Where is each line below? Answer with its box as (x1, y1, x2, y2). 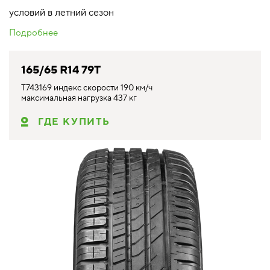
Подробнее (9, 27, 58, 39)
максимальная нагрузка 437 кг (21, 92, 137, 104)
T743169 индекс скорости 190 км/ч (21, 82, 152, 93)
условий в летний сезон (9, 6, 114, 19)
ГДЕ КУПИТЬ (38, 115, 110, 128)
